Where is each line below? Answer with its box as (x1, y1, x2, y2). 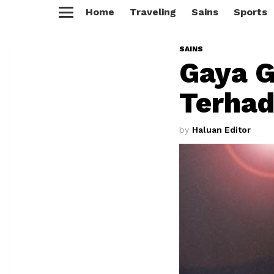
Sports (234, 6, 267, 18)
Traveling (130, 6, 176, 18)
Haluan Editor (192, 125, 251, 135)
